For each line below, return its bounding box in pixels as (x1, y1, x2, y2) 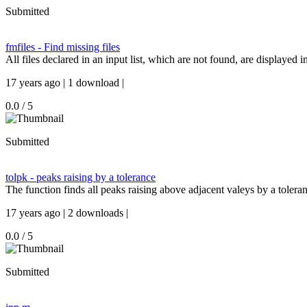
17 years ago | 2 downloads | (5, 207, 128, 219)
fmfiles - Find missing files (5, 41, 120, 53)
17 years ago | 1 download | (5, 77, 124, 88)
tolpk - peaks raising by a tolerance (5, 171, 156, 183)
